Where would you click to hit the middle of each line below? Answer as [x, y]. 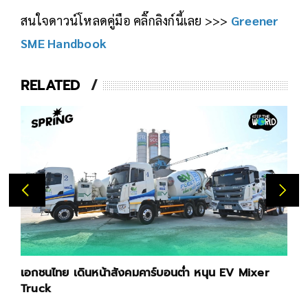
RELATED [51, 85]
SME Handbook [64, 43]
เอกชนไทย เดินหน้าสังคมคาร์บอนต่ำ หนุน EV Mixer [145, 273]
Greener [255, 20]
